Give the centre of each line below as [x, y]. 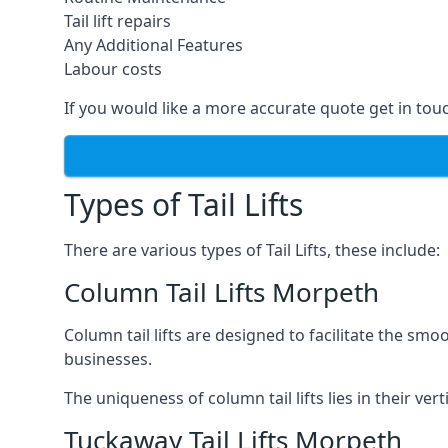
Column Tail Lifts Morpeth [221, 292]
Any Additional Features [153, 45]
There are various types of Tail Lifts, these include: [252, 250]
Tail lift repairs [117, 21]
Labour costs [113, 69]
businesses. [108, 359]
